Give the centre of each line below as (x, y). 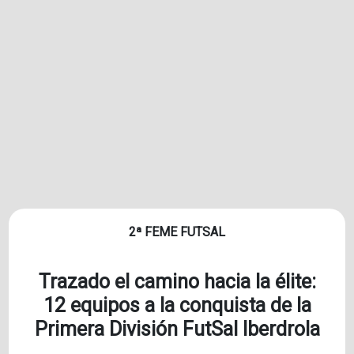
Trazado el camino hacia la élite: (177, 282)
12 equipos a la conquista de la (177, 306)
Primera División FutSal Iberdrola (177, 330)
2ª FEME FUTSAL (177, 232)
